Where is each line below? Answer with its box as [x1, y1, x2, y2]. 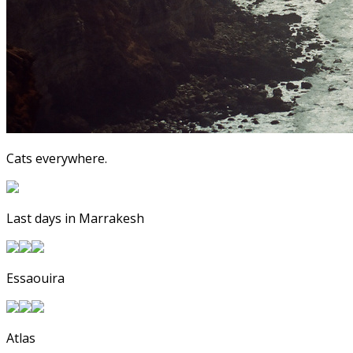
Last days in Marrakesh [6, 209, 144, 227]
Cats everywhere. [6, 149, 107, 167]
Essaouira [6, 269, 65, 287]
